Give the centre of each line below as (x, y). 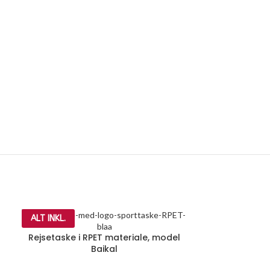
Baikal (105, 249)
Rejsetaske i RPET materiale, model (105, 238)
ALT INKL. (48, 219)
